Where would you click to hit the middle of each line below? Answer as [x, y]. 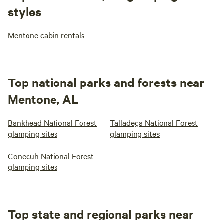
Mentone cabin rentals [46, 35]
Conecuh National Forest [51, 156]
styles [25, 11]
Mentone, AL [43, 99]
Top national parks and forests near [106, 82]
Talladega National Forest [154, 122]
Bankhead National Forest [52, 122]
